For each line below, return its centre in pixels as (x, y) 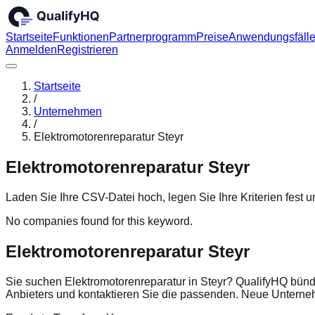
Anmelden (31, 50)
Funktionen (81, 37)
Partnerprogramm (153, 37)
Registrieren (88, 50)
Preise (212, 37)
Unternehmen (68, 112)
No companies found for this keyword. (99, 221)
